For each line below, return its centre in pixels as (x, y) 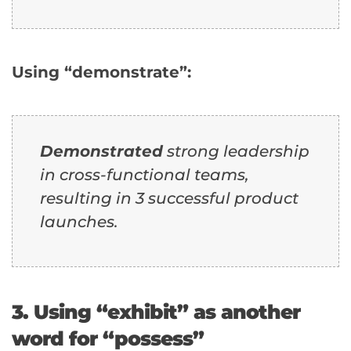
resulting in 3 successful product (169, 198)
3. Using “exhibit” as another (156, 311)
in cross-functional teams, (145, 174)
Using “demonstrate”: (101, 72)
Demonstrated (101, 151)
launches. (79, 221)
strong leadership (236, 151)
